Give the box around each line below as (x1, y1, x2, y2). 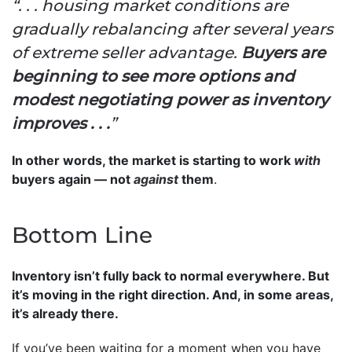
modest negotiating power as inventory (12, 90, 328, 109)
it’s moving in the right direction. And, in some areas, (12, 286, 333, 302)
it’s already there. (12, 305, 119, 321)
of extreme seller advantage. (12, 42, 241, 62)
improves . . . (12, 113, 110, 133)
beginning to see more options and (12, 66, 295, 86)
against (134, 170, 181, 187)
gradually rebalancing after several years (12, 19, 333, 38)
